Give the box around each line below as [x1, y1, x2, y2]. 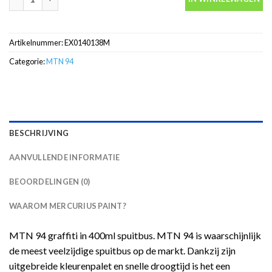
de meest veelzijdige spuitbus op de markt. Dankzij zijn [9, 245, 236, 257]
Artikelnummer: [9, 38, 64, 48]
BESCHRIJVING [9, 128, 69, 138]
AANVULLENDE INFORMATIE [9, 152, 120, 163]
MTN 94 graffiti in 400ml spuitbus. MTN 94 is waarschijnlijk [9, 229, 261, 242]
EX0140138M [64, 38, 110, 48]
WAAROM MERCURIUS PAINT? [9, 201, 126, 211]
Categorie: [9, 56, 46, 67]
